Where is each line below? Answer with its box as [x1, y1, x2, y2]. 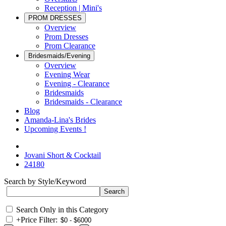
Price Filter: [21, 215, 58, 224]
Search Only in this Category [16, 205, 108, 214]
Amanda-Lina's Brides [24, 116, 96, 124]
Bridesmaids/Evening [28, 52, 90, 60]
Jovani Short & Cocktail [24, 151, 101, 159]
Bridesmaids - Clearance [44, 97, 122, 106]
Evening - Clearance [44, 79, 109, 88]
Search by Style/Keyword [4, 177, 86, 186]
